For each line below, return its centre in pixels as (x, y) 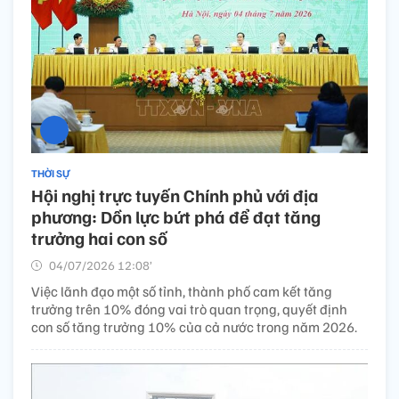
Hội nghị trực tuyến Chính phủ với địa (175, 195)
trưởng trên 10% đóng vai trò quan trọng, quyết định (189, 309)
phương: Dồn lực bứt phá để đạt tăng (176, 216)
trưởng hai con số (99, 237)
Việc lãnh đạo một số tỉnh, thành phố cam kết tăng (182, 291)
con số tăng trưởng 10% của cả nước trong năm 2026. (194, 326)
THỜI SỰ (51, 173)
